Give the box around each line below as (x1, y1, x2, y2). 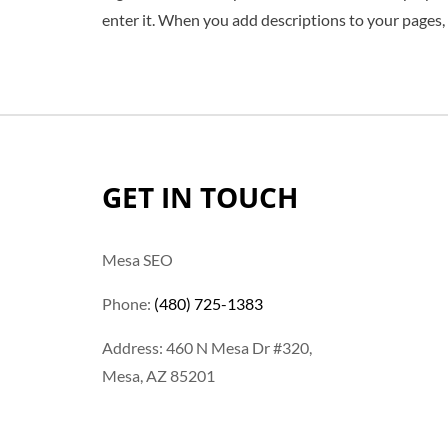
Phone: (102, 293, 154, 313)
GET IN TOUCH (102, 177, 298, 216)
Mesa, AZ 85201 (102, 365, 215, 385)
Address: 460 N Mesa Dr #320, (102, 337, 312, 357)
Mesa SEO (102, 249, 173, 269)
